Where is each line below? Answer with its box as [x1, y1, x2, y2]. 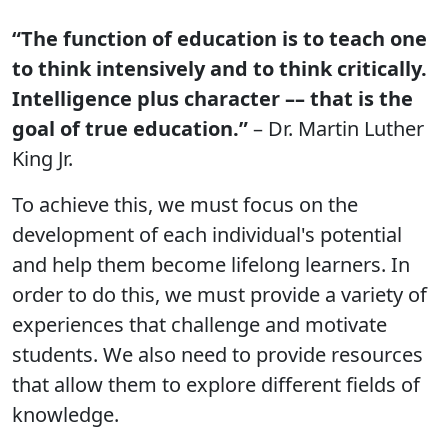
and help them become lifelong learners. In [12, 251, 410, 278]
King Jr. [12, 145, 73, 172]
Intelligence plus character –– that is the [12, 85, 413, 112]
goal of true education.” [12, 115, 248, 142]
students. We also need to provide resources [12, 341, 423, 368]
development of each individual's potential [12, 221, 402, 248]
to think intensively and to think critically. [12, 55, 427, 82]
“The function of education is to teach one [12, 25, 427, 52]
